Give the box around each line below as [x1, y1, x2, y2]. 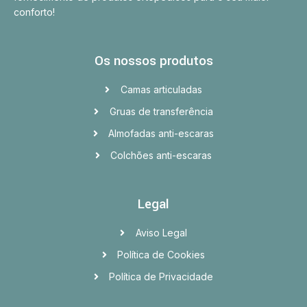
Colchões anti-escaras [110, 149, 212, 161]
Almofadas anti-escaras [108, 127, 214, 139]
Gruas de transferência [109, 105, 213, 117]
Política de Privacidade [109, 270, 214, 282]
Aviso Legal [135, 226, 187, 238]
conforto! [14, 5, 55, 18]
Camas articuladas [120, 83, 202, 95]
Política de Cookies [117, 248, 206, 260]
